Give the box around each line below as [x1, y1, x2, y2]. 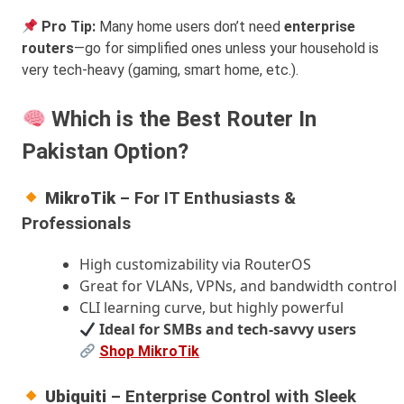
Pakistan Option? [22, 139, 188, 165]
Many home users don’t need [96, 18, 285, 36]
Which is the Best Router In [46, 106, 317, 133]
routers [22, 40, 74, 58]
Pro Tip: [38, 18, 96, 36]
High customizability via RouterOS [79, 253, 311, 274]
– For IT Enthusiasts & [115, 188, 297, 209]
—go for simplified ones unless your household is [74, 40, 379, 58]
